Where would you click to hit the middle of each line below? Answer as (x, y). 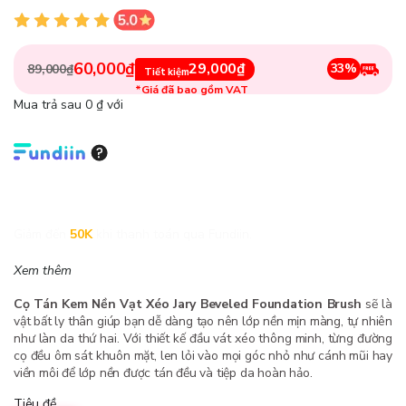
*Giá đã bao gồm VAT (192, 89)
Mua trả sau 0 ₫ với (68, 104)
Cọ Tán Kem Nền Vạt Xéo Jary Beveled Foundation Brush (188, 304)
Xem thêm (43, 270)
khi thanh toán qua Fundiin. (174, 234)
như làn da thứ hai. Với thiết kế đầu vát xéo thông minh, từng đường (203, 338)
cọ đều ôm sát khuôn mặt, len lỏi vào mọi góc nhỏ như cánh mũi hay (203, 355)
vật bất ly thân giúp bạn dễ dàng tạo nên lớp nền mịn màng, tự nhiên (203, 321)
